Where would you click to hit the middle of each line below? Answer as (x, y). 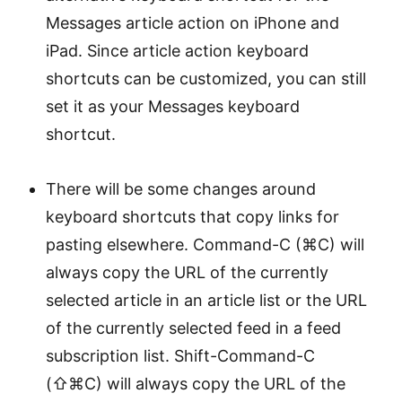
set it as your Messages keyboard (172, 106)
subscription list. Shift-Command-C (180, 355)
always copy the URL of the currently (187, 272)
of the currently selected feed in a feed (193, 328)
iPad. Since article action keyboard (177, 50)
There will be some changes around (180, 188)
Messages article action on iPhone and (192, 22)
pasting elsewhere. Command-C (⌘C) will (205, 244)
